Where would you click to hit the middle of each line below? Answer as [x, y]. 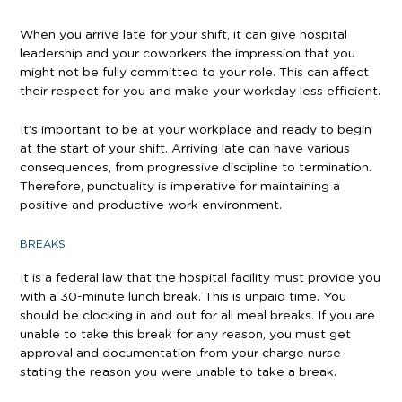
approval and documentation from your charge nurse [180, 353]
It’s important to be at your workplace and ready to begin [196, 130]
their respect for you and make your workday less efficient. [200, 91]
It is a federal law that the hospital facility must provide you [200, 278]
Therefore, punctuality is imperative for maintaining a [180, 186]
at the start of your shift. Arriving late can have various [185, 149]
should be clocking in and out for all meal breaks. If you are [197, 315]
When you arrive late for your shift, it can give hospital [184, 35]
